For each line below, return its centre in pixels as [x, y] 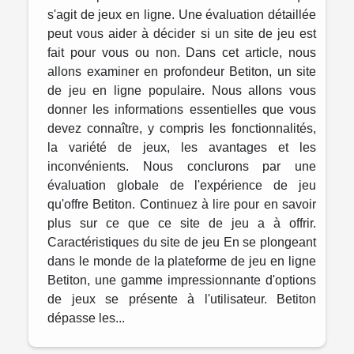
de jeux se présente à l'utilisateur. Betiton [182, 299]
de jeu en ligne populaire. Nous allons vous [182, 91]
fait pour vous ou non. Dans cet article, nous [182, 53]
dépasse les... [86, 318]
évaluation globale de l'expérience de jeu [182, 186]
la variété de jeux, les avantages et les [182, 148]
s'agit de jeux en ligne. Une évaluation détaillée [182, 15]
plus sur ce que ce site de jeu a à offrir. [182, 224]
